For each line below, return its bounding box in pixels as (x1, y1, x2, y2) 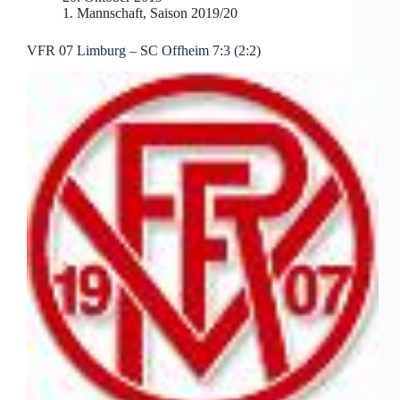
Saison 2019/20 (150, 4, 237, 21)
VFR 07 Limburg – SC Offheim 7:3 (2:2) (27, 42, 261, 58)
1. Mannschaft (62, 4, 143, 21)
